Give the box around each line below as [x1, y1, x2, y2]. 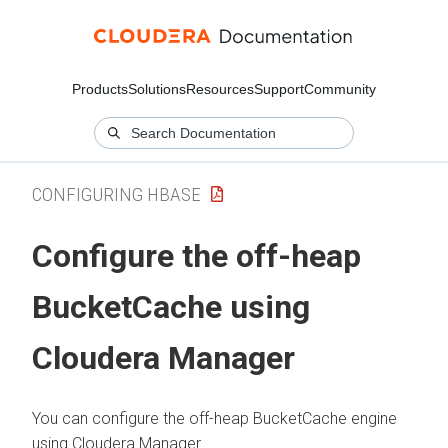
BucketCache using [32, 288, 310, 327]
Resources [186, 81, 254, 97]
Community [304, 81, 376, 97]
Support [254, 81, 304, 97]
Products [72, 81, 128, 97]
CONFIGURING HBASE [32, 182, 201, 206]
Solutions [128, 81, 186, 97]
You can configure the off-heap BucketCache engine [32, 408, 397, 428]
